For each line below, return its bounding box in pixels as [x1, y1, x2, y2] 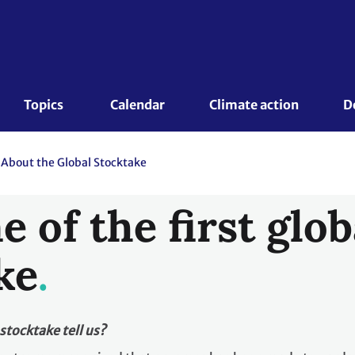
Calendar [110, 97, 165, 113]
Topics [24, 97, 67, 113]
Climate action [208, 97, 299, 113]
